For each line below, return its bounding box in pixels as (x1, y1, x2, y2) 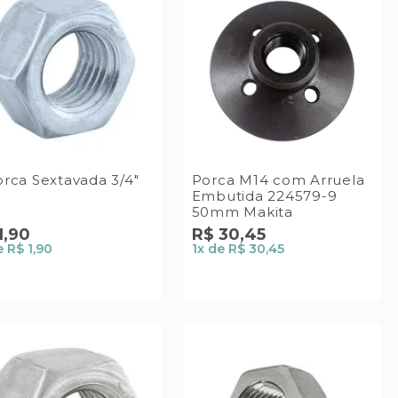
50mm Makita (191, 203, 293, 220)
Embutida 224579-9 (191, 187, 338, 204)
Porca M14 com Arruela (191, 171, 365, 188)
